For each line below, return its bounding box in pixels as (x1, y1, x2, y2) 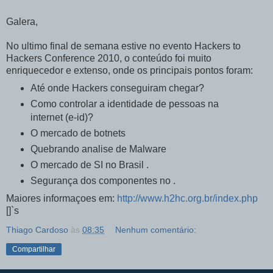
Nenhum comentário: (115, 225, 197, 235)
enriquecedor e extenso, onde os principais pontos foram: (6, 65, 253, 76)
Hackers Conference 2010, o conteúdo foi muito (6, 53, 211, 64)
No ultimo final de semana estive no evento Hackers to (6, 41, 241, 52)
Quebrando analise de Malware (30, 144, 166, 155)
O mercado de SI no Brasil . (30, 160, 149, 171)
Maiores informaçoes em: (6, 193, 117, 204)
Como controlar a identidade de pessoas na (30, 99, 219, 110)
